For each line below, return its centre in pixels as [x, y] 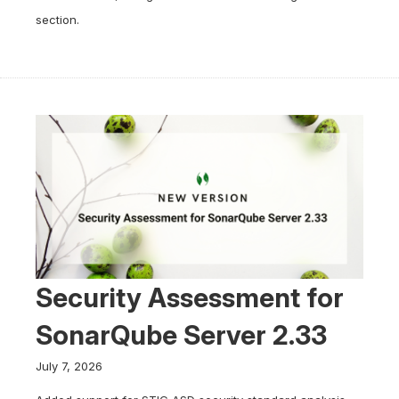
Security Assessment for [190, 297]
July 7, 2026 [69, 366]
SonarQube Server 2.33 [181, 335]
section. [57, 20]
